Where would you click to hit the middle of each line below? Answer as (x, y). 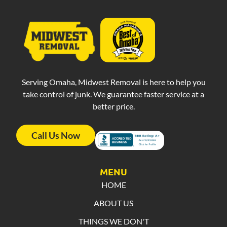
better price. (113, 106)
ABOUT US (113, 203)
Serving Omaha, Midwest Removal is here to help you (113, 82)
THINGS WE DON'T (113, 221)
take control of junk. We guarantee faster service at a (113, 94)
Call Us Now (56, 135)
